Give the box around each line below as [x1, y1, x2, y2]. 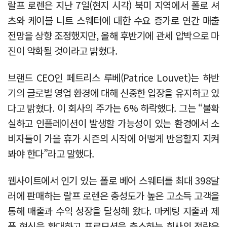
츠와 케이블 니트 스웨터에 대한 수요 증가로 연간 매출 [8, 13, 219, 27]
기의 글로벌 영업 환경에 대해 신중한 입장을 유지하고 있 [8, 85, 219, 99]
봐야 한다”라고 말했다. [8, 146, 94, 160]
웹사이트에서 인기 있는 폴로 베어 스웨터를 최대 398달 [8, 173, 219, 187]
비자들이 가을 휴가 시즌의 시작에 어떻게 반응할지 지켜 [8, 131, 219, 145]
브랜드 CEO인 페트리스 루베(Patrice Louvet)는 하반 [8, 70, 219, 84]
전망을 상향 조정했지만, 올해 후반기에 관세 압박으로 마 [8, 28, 219, 42]
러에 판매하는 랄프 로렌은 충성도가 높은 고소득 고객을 [8, 188, 219, 202]
